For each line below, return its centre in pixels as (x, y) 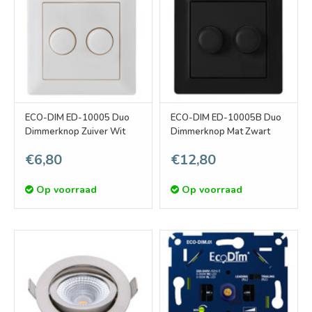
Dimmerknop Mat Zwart (249, 132)
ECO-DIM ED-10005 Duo (77, 118)
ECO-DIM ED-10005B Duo (226, 118)
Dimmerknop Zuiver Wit (103, 132)
